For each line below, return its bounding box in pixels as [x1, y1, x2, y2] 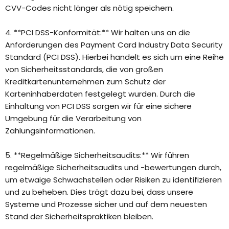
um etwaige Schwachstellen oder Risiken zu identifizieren [5, 174, 222, 186]
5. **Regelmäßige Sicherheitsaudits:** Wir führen [5, 150, 189, 161]
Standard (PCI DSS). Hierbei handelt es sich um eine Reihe [5, 52, 224, 63]
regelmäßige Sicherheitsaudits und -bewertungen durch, [5, 162, 221, 173]
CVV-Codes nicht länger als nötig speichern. [5, 3, 174, 14]
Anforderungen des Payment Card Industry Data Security [5, 39, 222, 51]
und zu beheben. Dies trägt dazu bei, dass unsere [5, 187, 193, 198]
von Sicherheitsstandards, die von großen [5, 64, 163, 75]
